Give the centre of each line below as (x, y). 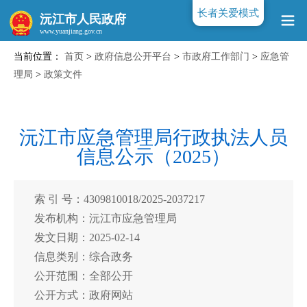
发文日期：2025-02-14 (87, 237)
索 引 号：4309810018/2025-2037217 (120, 199)
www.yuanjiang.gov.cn (162, 71)
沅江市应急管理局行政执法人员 (153, 137)
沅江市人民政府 (83, 19)
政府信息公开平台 (133, 57)
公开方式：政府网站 (84, 295)
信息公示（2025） (153, 157)
